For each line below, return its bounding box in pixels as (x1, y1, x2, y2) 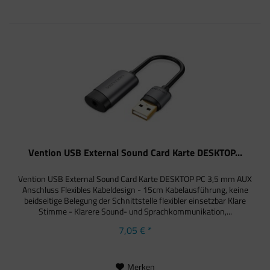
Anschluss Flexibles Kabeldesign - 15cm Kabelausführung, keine (22, 183, 248, 196)
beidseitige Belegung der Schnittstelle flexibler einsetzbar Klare (24, 194, 246, 207)
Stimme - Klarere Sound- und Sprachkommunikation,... (38, 205, 232, 218)
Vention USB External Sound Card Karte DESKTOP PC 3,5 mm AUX (18, 172, 253, 186)
